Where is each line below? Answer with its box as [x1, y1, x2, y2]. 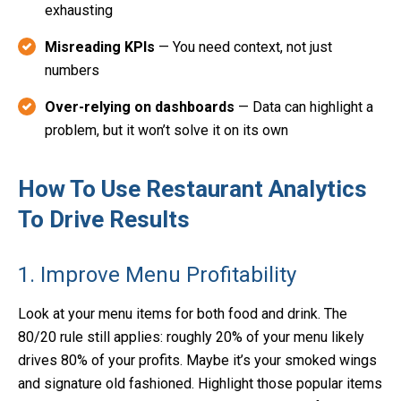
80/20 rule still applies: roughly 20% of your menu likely [18, 328, 364, 346]
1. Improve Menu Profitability [18, 262, 296, 288]
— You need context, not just [155, 38, 332, 56]
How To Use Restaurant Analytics [18, 175, 367, 203]
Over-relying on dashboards [45, 98, 235, 116]
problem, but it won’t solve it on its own [45, 122, 288, 140]
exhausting [45, 2, 113, 20]
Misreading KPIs [45, 38, 155, 56]
